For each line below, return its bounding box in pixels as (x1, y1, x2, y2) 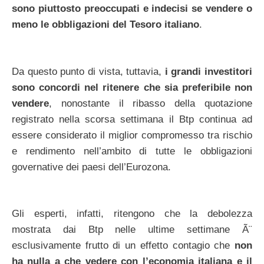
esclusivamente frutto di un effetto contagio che (12, 240, 235, 252)
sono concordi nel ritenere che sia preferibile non (12, 81, 252, 93)
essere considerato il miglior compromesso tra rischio (12, 129, 252, 141)
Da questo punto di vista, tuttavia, (12, 65, 165, 77)
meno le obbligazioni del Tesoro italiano (12, 19, 199, 31)
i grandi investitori (164, 65, 252, 77)
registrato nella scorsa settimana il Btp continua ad (12, 113, 252, 125)
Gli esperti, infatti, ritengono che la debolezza (12, 208, 252, 220)
